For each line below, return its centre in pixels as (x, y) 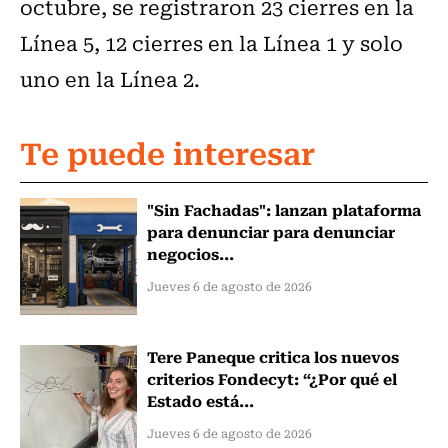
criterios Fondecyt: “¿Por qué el (271, 377)
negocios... (190, 253)
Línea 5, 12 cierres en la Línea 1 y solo (211, 43)
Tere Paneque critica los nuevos (272, 355)
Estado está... (200, 399)
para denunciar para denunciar (270, 231)
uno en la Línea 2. (110, 79)
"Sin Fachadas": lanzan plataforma (283, 209)
